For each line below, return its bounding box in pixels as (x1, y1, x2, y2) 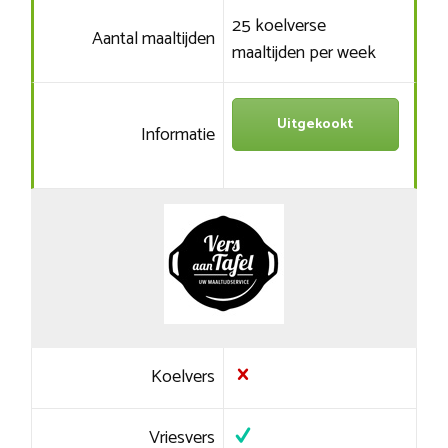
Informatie (141, 120, 216, 151)
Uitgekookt (277, 113, 354, 137)
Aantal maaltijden (92, 24, 216, 55)
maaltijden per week (231, 38, 376, 69)
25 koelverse (231, 11, 326, 42)
